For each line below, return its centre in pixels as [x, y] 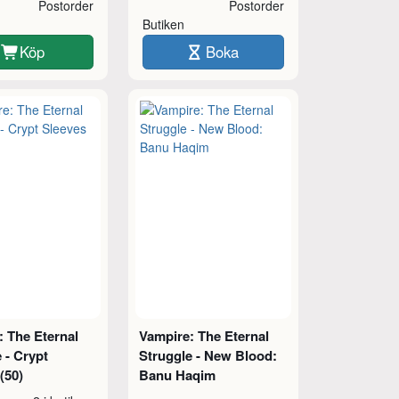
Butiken [165, 24]
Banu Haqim [177, 375]
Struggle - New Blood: [208, 355]
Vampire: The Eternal [204, 335]
